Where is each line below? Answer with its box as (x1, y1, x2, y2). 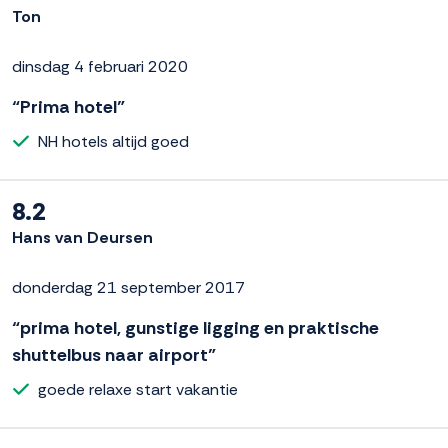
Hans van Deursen (12, 226, 153, 248)
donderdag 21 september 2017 (12, 276, 245, 298)
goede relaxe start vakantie (38, 378, 238, 400)
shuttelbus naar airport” (12, 342, 216, 367)
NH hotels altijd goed (38, 130, 189, 152)
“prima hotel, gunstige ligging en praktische (12, 315, 379, 340)
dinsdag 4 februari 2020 (12, 55, 188, 77)
